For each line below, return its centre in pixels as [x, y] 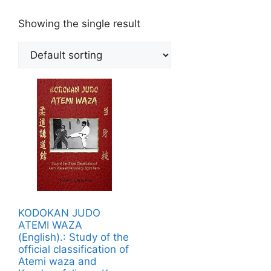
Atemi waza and [57, 261]
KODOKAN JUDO [59, 213]
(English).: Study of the [73, 237]
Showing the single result [79, 24]
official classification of [73, 249]
